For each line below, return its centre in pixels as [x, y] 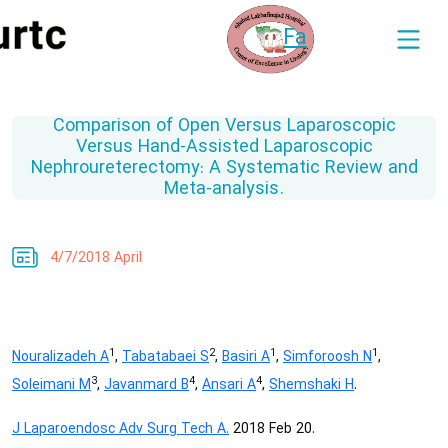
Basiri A [246, 357]
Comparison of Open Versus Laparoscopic [224, 126]
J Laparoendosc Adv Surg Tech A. [120, 429]
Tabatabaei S [165, 357]
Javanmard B [146, 385]
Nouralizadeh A [60, 357]
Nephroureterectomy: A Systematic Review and [224, 168]
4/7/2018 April [96, 258]
